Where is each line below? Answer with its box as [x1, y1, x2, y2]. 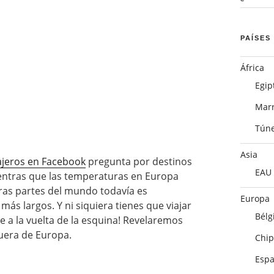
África [240, 61, 264, 73]
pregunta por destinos [86, 155, 192, 169]
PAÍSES [240, 34, 271, 42]
